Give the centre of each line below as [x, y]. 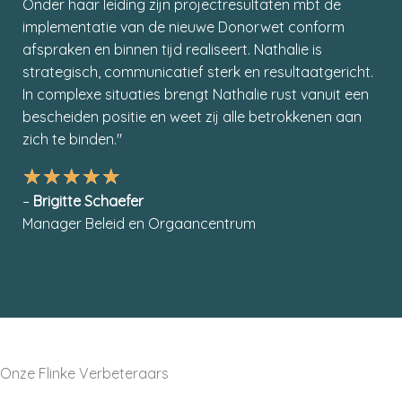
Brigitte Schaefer [88, 201]
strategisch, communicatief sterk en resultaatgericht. [198, 72]
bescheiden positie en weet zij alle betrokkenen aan [192, 117]
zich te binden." [72, 140]
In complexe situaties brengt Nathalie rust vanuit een [196, 95]
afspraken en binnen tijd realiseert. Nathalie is [172, 50]
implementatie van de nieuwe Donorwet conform [184, 27]
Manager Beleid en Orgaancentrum [139, 224]
